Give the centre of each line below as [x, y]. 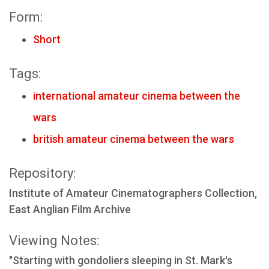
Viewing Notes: [54, 240]
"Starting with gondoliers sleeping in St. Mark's [121, 260]
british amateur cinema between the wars [134, 139]
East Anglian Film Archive [70, 209]
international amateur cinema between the [137, 96]
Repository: [42, 173]
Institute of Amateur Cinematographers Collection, [133, 193]
